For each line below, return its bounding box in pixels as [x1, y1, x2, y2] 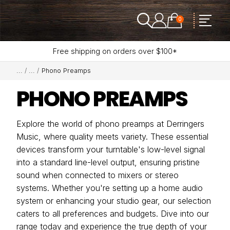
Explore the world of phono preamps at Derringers [16, 119, 204, 129]
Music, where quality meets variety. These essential [16, 131, 208, 142]
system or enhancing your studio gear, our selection [16, 196, 211, 206]
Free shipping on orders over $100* [53, 46, 177, 55]
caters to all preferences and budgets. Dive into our [16, 208, 209, 219]
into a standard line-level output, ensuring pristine [16, 157, 200, 167]
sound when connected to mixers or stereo [16, 170, 179, 180]
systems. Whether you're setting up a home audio [16, 183, 203, 193]
